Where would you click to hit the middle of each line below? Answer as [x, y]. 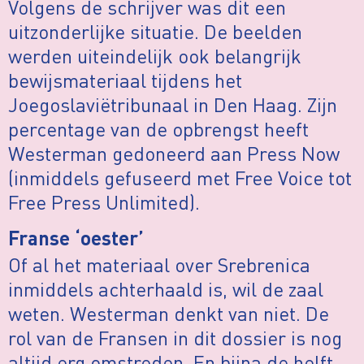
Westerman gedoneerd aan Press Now [174, 153]
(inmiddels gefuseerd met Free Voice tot [180, 177]
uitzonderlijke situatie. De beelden [155, 31]
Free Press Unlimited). [104, 201]
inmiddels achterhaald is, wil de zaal [166, 289]
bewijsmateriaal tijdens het [125, 80]
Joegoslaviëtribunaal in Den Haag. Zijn [173, 104]
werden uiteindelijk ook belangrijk [155, 55]
